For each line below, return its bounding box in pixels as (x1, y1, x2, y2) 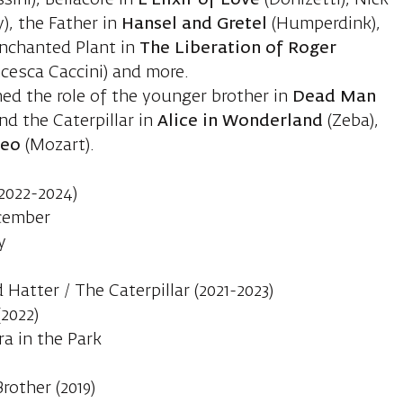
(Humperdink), (267, 16, 381, 33)
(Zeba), (327, 113, 380, 130)
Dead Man (292, 89, 377, 106)
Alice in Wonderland (157, 113, 328, 130)
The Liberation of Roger (139, 40, 337, 58)
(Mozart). (21, 138, 95, 155)
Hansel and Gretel (121, 16, 268, 33)
